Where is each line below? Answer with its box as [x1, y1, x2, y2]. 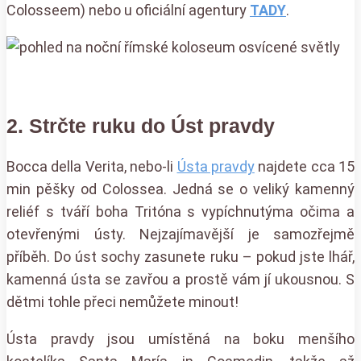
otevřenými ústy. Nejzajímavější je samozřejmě [6, 225, 355, 243]
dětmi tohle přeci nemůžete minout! [6, 293, 239, 310]
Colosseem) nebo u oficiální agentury [6, 2, 250, 19]
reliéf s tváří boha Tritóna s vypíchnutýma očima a [6, 202, 355, 220]
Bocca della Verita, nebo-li [6, 157, 177, 175]
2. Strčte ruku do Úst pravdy [6, 114, 275, 138]
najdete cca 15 [254, 157, 355, 175]
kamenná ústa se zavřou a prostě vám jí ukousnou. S [6, 270, 355, 288]
